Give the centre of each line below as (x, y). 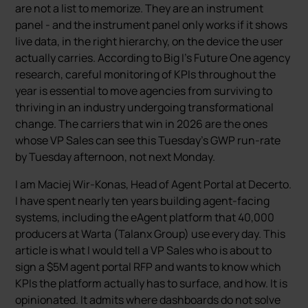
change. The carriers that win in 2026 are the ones (142, 124)
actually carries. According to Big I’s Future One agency (153, 58)
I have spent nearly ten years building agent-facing (143, 201)
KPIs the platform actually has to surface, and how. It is (152, 283)
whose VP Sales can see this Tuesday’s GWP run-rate (148, 140)
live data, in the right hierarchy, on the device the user (150, 41)
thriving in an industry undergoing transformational (145, 107)
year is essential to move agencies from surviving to (144, 91)
